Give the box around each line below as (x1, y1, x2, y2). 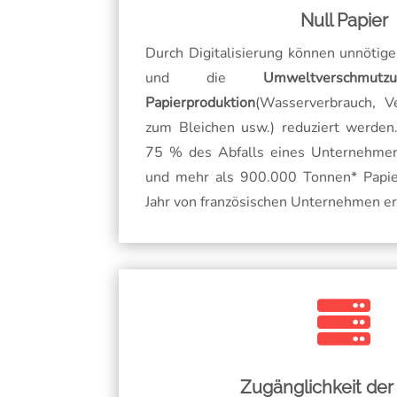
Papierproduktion (145, 93, 256, 113)
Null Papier (300, 10, 388, 32)
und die (145, 68, 264, 89)
